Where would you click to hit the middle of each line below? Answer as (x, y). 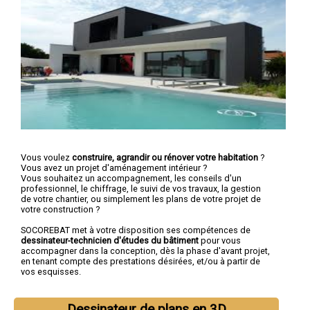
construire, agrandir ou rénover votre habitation (165, 157)
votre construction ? (60, 209)
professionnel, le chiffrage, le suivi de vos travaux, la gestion (141, 188)
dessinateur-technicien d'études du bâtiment (110, 240)
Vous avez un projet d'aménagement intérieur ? (114, 167)
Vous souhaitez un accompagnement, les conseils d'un (131, 178)
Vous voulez (46, 157)
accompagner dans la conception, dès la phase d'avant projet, (145, 250)
